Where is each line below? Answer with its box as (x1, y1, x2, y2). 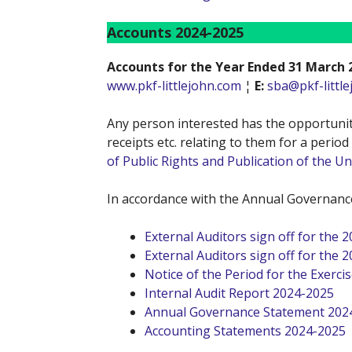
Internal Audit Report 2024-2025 (145, 284, 334, 302)
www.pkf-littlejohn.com (107, 76, 241, 94)
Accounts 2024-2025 (107, 22, 244, 42)
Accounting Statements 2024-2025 (145, 321, 346, 339)
